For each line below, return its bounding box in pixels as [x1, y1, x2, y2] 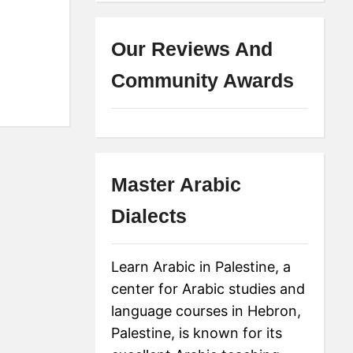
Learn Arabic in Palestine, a [111, 258, 292, 275]
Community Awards [111, 69, 295, 91]
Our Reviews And [111, 37, 273, 60]
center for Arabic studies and [111, 280, 306, 297]
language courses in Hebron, [111, 302, 302, 319]
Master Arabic [111, 173, 242, 195]
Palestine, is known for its [111, 324, 283, 341]
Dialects [111, 204, 188, 227]
